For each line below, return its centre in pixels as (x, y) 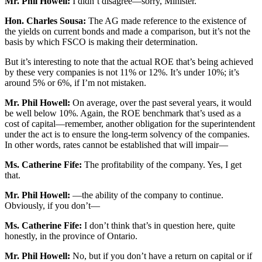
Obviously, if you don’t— (52, 206)
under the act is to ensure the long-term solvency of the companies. (127, 135)
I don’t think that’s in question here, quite (158, 226)
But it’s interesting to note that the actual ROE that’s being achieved (129, 62)
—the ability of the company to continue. (147, 195)
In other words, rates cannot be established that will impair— (116, 145)
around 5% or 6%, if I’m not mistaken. (75, 83)
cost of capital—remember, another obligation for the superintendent (130, 124)
